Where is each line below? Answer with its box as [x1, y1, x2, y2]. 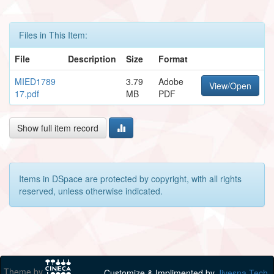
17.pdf [15, 87, 39, 100]
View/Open [209, 79, 251, 92]
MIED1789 [15, 75, 56, 87]
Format [158, 52, 188, 65]
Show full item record [17, 121, 98, 134]
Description [68, 52, 116, 65]
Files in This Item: [19, 28, 87, 41]
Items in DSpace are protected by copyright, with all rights [19, 172, 242, 185]
